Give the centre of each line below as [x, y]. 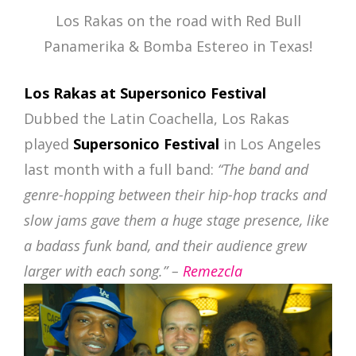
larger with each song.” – [103, 271]
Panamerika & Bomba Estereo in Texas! [178, 46]
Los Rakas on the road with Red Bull [178, 20]
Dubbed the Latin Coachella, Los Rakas [157, 118]
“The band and [263, 169]
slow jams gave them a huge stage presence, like [176, 220]
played [48, 143]
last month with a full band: [121, 169]
